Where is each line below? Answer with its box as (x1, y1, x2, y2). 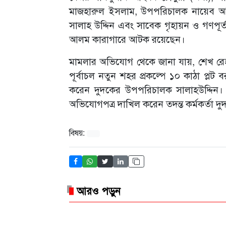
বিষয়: (69, 126, 87, 138)
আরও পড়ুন (77, 183, 121, 198)
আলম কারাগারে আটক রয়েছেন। (69, 31, 185, 45)
